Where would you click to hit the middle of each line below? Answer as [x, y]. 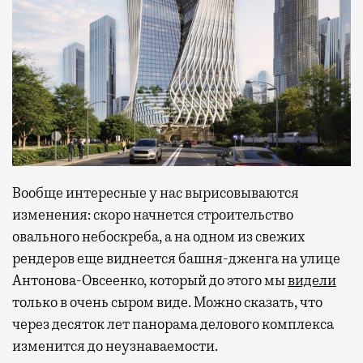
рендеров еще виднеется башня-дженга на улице [176, 259]
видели [312, 281]
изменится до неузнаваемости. [115, 346]
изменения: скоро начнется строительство [153, 215]
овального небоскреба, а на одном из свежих [158, 237]
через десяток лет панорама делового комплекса [173, 325]
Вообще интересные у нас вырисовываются [156, 193]
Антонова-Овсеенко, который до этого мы [150, 281]
